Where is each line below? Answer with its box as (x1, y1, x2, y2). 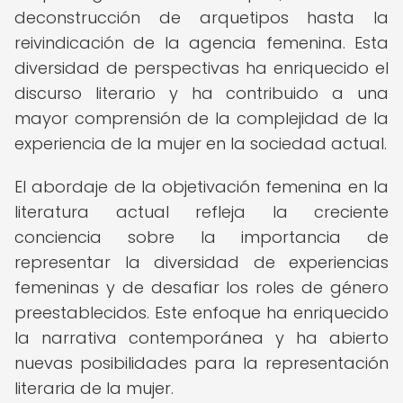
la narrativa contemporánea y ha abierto (14, 327, 389, 349)
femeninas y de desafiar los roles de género (14, 276, 389, 299)
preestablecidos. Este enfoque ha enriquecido (14, 301, 389, 324)
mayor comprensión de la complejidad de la (14, 107, 389, 130)
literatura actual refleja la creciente (14, 201, 389, 223)
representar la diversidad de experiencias (14, 251, 389, 273)
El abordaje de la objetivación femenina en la (14, 175, 389, 198)
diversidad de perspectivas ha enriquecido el (14, 57, 389, 79)
